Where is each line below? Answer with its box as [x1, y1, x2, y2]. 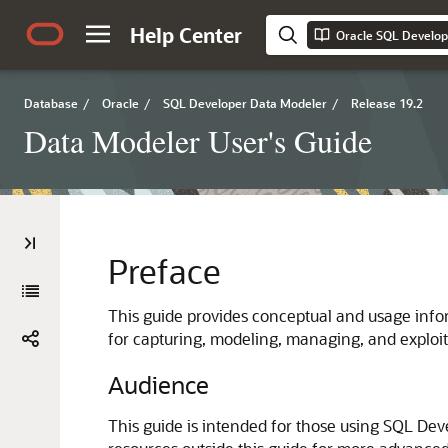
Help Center [130, 22, 242, 48]
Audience [108, 369, 209, 400]
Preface [108, 249, 221, 292]
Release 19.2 [351, 95, 423, 111]
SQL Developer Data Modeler [163, 95, 327, 111]
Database [24, 95, 78, 111]
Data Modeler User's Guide [24, 119, 372, 162]
